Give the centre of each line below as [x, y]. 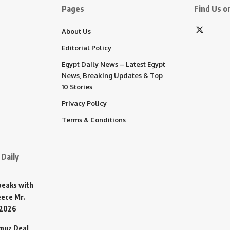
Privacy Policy [84, 103]
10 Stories [77, 87]
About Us [76, 31]
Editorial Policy [87, 47]
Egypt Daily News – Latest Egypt [113, 64]
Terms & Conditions [94, 119]
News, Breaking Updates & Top [112, 75]
